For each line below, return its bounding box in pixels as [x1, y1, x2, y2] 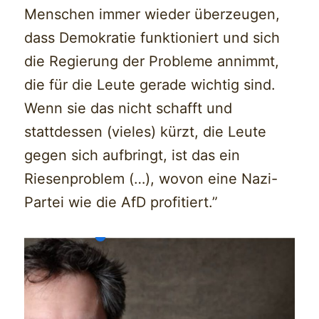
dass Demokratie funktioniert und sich [24, 28, 281, 46]
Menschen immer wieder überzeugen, [24, 5, 281, 23]
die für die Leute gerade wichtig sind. [24, 75, 276, 93]
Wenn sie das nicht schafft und [24, 99, 233, 117]
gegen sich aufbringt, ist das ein [24, 146, 241, 164]
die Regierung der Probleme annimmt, [24, 52, 280, 70]
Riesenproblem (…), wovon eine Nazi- [24, 169, 278, 187]
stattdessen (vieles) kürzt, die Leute [24, 122, 267, 140]
